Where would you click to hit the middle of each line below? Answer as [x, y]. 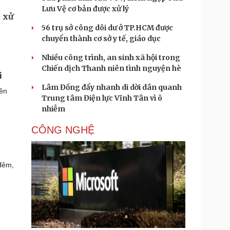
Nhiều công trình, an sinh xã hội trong [111, 57]
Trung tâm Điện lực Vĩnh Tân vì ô [102, 98]
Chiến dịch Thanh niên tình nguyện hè [111, 68]
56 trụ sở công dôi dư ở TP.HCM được [107, 28]
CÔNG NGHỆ [63, 130]
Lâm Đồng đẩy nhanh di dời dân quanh [112, 87]
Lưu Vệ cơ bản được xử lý [85, 9]
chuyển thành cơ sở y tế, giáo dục [101, 39]
